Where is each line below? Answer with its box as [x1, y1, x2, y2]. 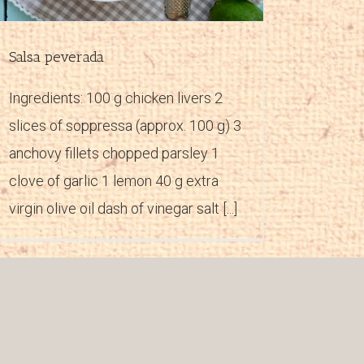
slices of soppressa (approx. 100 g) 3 [9, 116, 241, 134]
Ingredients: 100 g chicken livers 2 [9, 89, 223, 106]
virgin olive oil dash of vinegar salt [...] [9, 199, 237, 217]
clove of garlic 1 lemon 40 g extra [9, 171, 219, 189]
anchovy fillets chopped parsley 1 [9, 144, 219, 162]
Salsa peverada [9, 47, 104, 66]
